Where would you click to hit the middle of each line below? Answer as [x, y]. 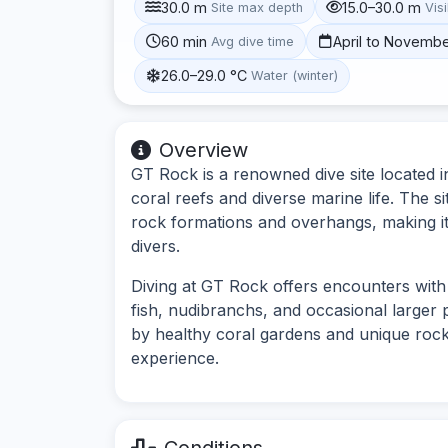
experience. [175, 357]
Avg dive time [253, 41]
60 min [184, 41]
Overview [203, 149]
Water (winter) [295, 76]
